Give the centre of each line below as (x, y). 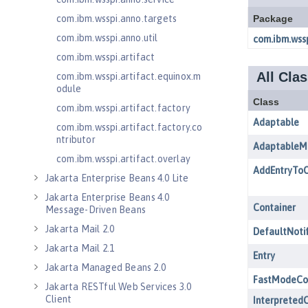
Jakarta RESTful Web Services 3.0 (119, 287)
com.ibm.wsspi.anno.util (107, 38)
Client (59, 299)
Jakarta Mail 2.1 (80, 248)
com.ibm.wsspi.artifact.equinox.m (129, 76)
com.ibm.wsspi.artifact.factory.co (130, 127)
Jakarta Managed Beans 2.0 (106, 267)
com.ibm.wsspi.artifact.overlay (123, 159)
